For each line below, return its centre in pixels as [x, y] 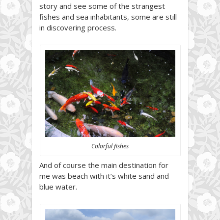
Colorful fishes [110, 146]
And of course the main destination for [104, 165]
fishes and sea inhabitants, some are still [108, 16]
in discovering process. [78, 27]
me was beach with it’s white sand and [104, 176]
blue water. [58, 187]
